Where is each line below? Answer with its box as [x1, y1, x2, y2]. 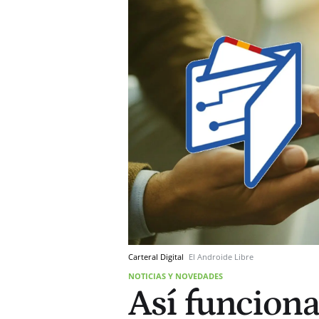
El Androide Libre [189, 251, 253, 262]
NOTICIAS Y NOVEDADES [128, 270, 223, 281]
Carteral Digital [128, 251, 186, 262]
